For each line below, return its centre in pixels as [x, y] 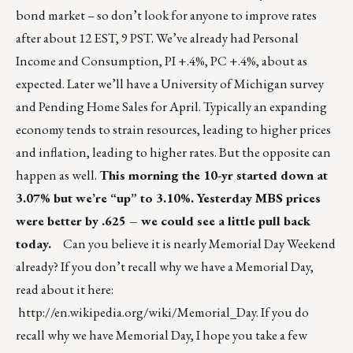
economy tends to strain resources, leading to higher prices [173, 130]
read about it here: [65, 290]
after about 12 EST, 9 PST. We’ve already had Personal [157, 38]
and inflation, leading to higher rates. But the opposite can [173, 152]
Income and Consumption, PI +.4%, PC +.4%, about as [162, 61]
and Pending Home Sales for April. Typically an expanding [171, 107]
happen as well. [58, 175]
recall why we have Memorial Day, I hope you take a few [162, 335]
